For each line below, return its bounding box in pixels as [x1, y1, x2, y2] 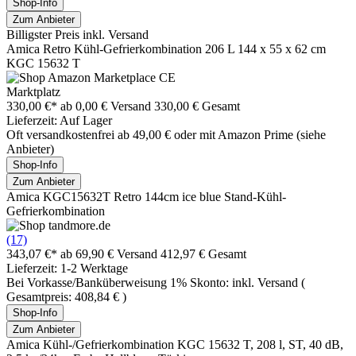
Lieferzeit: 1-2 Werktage [6, 261, 128, 275]
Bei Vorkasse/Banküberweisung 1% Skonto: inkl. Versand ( [6, 275, 305, 289]
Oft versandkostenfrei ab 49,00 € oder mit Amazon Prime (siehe [6, 127, 326, 141]
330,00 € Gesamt [154, 99, 240, 113]
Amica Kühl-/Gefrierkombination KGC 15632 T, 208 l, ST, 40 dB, [6, 337, 343, 351]
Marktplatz [6, 84, 60, 99]
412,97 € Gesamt [161, 246, 246, 261]
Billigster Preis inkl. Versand [6, 27, 149, 41]
